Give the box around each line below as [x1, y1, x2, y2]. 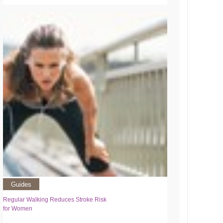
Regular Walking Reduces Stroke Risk [3, 196, 107, 203]
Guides [11, 181, 32, 189]
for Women [3, 205, 33, 212]
